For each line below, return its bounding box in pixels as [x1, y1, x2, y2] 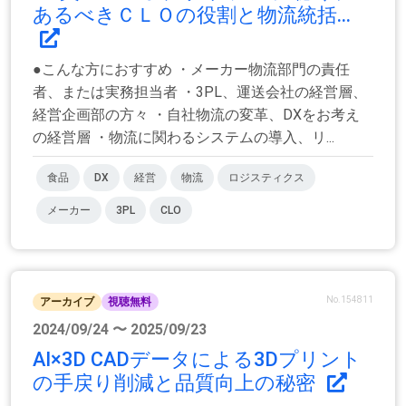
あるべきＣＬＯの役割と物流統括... [33, 3, 351, 26]
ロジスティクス [228, 170, 304, 184]
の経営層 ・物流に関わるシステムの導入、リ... [33, 128, 334, 146]
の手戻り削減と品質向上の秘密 [33, 372, 320, 395]
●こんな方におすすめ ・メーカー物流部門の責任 [33, 60, 350, 78]
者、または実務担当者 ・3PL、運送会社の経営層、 [33, 82, 367, 101]
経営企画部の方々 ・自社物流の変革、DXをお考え [33, 105, 360, 123]
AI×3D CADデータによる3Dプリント [33, 348, 362, 372]
